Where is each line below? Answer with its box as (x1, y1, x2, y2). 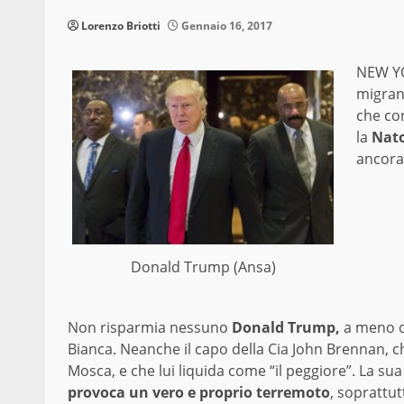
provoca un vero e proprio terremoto (68, 381, 330, 402)
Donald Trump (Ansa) (130, 257, 276, 278)
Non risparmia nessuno (68, 317, 232, 337)
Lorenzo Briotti (81, 18, 161, 34)
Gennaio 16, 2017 (179, 18, 272, 34)
